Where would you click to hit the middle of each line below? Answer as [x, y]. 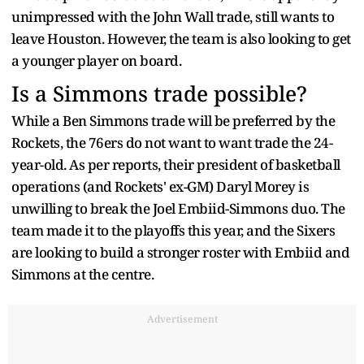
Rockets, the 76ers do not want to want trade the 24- [172, 142]
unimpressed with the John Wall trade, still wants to [173, 16]
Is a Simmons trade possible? [159, 93]
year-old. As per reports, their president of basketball [176, 164]
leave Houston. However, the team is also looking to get [181, 38]
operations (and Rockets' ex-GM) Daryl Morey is [160, 186]
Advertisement [182, 318]
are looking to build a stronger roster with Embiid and [180, 252]
